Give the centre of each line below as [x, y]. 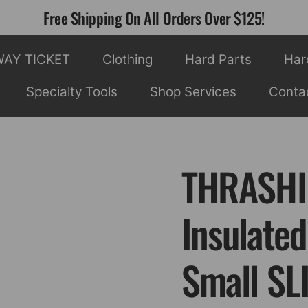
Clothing [127, 59]
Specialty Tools [71, 92]
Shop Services [194, 92]
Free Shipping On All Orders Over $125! [154, 18]
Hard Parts [219, 59]
